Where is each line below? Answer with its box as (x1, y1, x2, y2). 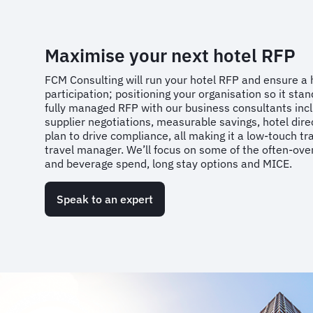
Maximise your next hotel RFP (45, 43, 300, 67)
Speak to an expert (57, 192, 153, 206)
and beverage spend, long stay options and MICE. (45, 156, 298, 170)
